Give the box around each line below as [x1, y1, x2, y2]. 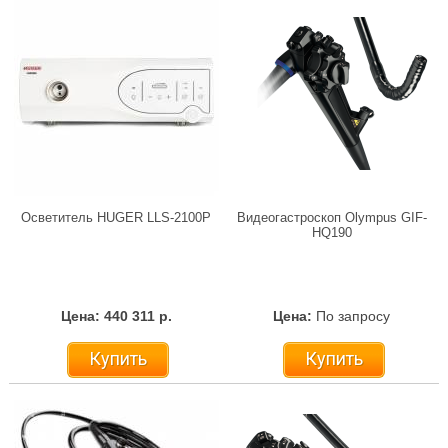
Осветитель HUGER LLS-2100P [21, 209, 212, 225]
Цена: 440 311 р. [60, 307, 172, 324]
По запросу [316, 307, 390, 324]
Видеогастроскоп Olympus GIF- [236, 209, 427, 225]
